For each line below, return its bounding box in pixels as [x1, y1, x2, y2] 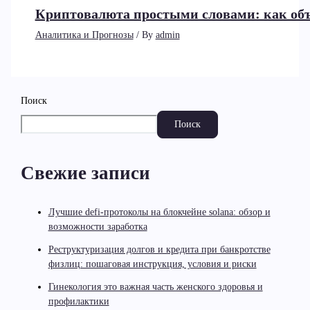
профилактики [48, 295, 109, 307]
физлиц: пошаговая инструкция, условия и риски [48, 258, 257, 269]
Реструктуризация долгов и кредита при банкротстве [48, 244, 271, 255]
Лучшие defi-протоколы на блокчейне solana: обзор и [48, 206, 271, 217]
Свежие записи [20, 162, 150, 183]
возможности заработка [48, 221, 147, 232]
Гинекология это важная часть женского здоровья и [48, 281, 263, 292]
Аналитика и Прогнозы [35, 30, 134, 41]
